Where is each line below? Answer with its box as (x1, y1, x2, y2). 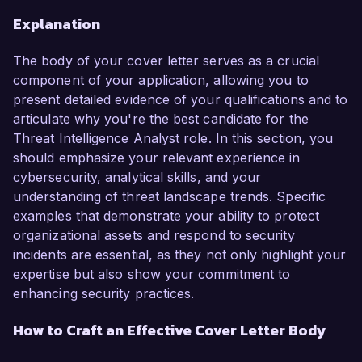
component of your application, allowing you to (13, 72, 309, 89)
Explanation (13, 13, 100, 36)
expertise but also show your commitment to (13, 266, 291, 283)
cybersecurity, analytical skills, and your (13, 169, 262, 186)
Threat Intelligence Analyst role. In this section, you (13, 130, 334, 147)
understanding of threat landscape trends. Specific (13, 188, 326, 205)
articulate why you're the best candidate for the (13, 111, 309, 128)
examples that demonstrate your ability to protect (13, 208, 319, 225)
